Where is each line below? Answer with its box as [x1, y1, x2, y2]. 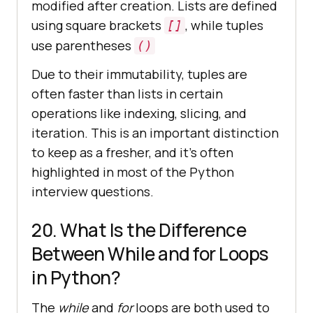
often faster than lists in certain [31, 85, 223, 103]
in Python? [31, 265, 120, 291]
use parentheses [31, 37, 134, 54]
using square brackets [31, 17, 164, 34]
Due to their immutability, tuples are [31, 66, 247, 83]
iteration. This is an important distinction [31, 124, 279, 142]
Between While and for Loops [31, 241, 269, 267]
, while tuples [185, 17, 263, 34]
